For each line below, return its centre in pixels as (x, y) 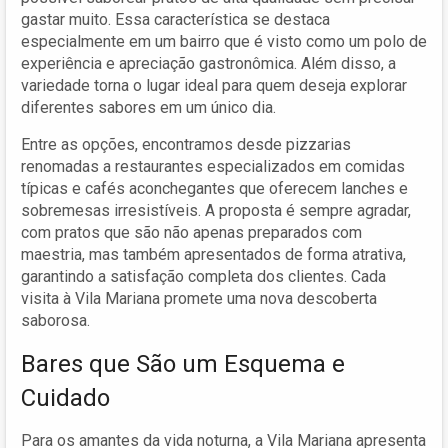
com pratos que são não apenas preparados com (191, 232)
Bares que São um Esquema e (183, 363)
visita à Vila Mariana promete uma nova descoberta (199, 298)
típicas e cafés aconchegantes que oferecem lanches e (214, 188)
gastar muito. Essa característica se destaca (175, 19)
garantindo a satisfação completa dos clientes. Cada (203, 276)
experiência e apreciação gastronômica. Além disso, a (208, 63)
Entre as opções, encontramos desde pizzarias (186, 144)
